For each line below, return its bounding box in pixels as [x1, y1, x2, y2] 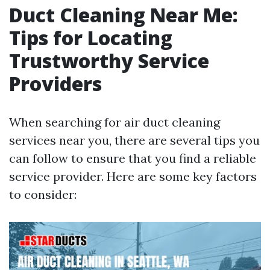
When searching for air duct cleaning [9, 115, 220, 130]
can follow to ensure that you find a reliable [9, 151, 256, 166]
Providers [9, 71, 102, 96]
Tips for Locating [9, 25, 172, 51]
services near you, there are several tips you [9, 133, 260, 148]
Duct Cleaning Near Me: [9, 2, 238, 28]
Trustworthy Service [9, 48, 209, 74]
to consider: [9, 187, 77, 202]
